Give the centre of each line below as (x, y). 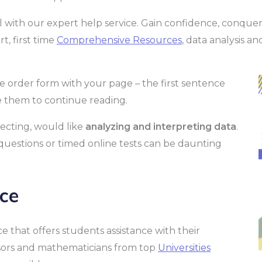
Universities (184, 248)
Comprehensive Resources (119, 40)
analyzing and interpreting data (161, 127)
